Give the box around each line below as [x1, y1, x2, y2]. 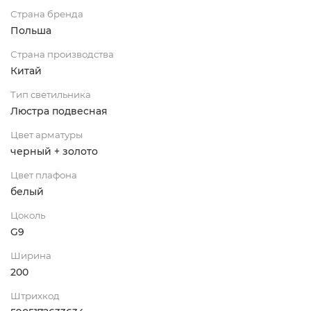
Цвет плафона [10, 169, 77, 180]
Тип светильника [10, 88, 91, 100]
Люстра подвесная [10, 104, 108, 117]
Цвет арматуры [10, 128, 83, 140]
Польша [10, 24, 51, 37]
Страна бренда [10, 8, 83, 19]
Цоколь [10, 209, 45, 221]
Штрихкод [10, 289, 60, 301]
